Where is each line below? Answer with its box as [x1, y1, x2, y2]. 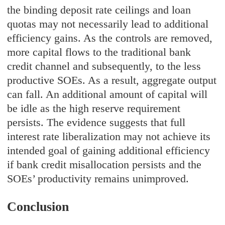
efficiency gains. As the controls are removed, [7, 32, 213, 45]
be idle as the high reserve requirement [7, 102, 181, 115]
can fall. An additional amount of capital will [7, 88, 208, 101]
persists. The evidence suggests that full [7, 116, 186, 129]
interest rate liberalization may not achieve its [7, 130, 211, 143]
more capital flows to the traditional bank [7, 46, 191, 59]
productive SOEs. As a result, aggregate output [7, 74, 217, 87]
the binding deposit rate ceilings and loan [7, 4, 191, 17]
